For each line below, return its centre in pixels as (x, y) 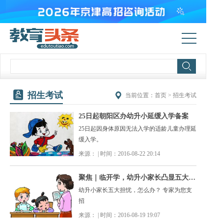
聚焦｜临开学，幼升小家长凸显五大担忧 (192, 177)
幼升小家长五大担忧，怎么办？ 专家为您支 (135, 190)
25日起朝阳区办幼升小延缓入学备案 (134, 116)
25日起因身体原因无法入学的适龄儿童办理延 (137, 128)
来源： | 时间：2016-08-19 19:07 (119, 215)
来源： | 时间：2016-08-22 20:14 (119, 153)
